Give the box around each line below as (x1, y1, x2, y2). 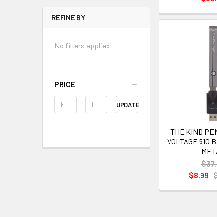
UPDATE (116, 100, 140, 108)
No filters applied (54, 40, 110, 50)
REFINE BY (51, 13, 85, 22)
